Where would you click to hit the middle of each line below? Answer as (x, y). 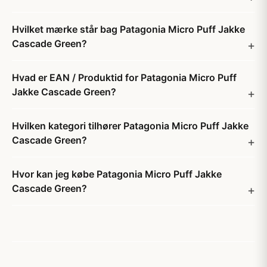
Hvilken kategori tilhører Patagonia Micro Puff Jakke (130, 126)
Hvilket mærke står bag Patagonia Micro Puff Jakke (128, 29)
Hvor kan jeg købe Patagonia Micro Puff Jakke (117, 174)
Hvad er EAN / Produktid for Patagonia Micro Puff (124, 77)
